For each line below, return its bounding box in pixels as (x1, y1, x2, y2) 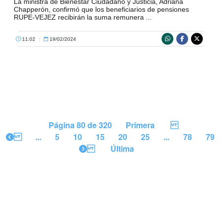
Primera (126, 119, 155, 131)
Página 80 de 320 (49, 119, 112, 131)
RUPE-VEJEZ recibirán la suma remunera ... (14, 13, 152, 22)
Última (110, 143, 134, 155)
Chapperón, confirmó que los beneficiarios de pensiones (14, 5, 189, 14)
